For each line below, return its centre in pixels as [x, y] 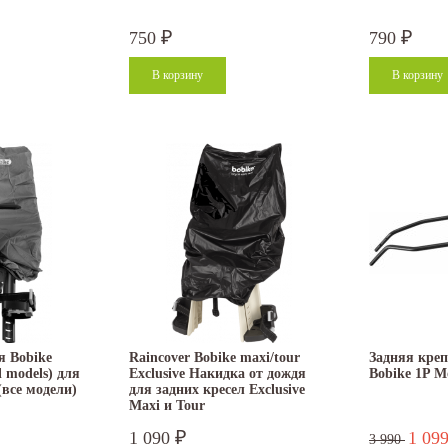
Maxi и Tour [167, 406]
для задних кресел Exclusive [217, 390]
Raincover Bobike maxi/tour [214, 358]
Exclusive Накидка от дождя [217, 374]
